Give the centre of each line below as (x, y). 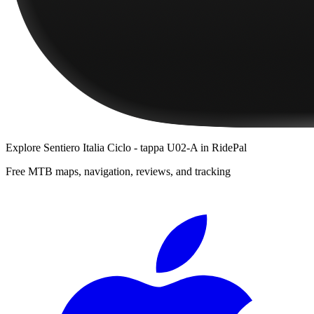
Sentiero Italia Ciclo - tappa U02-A (121, 147)
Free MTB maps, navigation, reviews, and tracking (118, 171)
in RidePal (222, 147)
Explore (25, 147)
